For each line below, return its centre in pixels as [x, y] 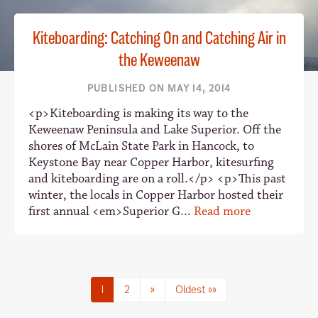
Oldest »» [196, 289]
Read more [222, 211]
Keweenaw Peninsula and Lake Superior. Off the [155, 130]
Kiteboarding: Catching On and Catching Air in [159, 38]
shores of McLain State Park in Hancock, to [141, 146]
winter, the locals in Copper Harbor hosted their [156, 195]
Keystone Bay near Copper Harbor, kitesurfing [151, 162]
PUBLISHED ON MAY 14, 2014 [159, 88]
